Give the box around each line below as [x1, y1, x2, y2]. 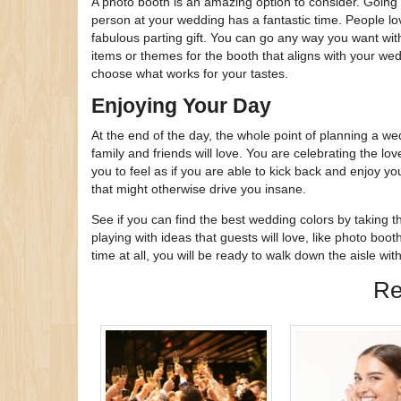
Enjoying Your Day [91, 94, 271, 117]
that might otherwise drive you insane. [91, 182, 306, 196]
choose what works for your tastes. [91, 66, 288, 81]
